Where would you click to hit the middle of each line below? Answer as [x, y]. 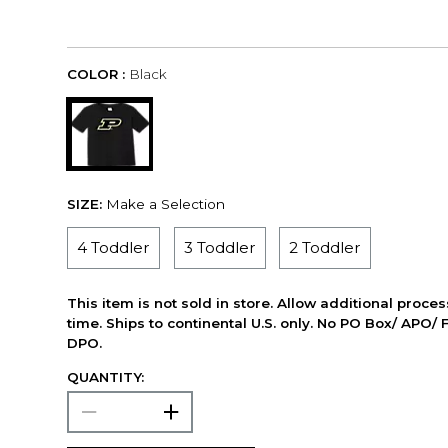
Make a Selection [166, 203]
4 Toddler [114, 248]
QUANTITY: [106, 376]
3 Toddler [219, 248]
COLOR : [96, 74]
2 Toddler [325, 248]
